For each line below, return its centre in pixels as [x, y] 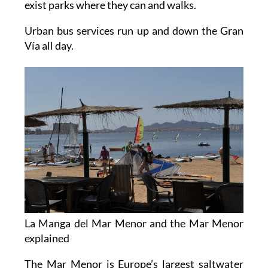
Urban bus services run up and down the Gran [134, 31]
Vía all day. [49, 46]
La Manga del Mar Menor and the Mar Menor [134, 223]
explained [47, 238]
